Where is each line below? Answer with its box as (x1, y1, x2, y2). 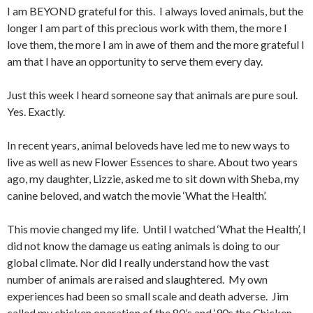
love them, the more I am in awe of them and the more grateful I (7, 37, 305, 51)
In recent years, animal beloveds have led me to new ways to (7, 138, 290, 152)
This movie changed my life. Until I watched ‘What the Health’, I (7, 221, 306, 235)
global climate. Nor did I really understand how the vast (7, 255, 269, 269)
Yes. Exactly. (7, 104, 65, 118)
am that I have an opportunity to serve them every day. (7, 54, 263, 68)
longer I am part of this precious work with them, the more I (7, 20, 287, 34)
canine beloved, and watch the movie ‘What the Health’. (7, 188, 266, 202)
